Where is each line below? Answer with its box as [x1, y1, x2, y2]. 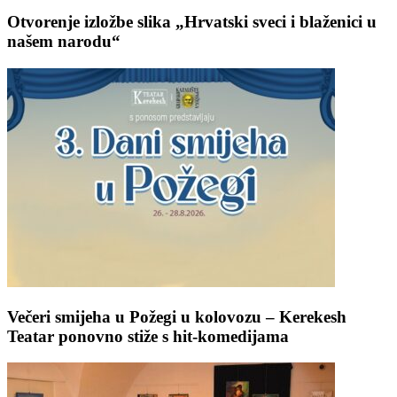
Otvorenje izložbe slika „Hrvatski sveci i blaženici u [7, 12, 377, 32]
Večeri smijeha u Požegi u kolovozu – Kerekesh [7, 307, 346, 326]
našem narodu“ [7, 32, 121, 51]
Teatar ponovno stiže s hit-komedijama [7, 326, 289, 346]
